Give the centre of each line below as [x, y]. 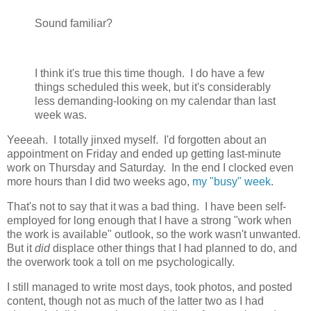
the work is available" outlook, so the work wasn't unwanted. [155, 234]
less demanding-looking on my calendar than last [155, 101]
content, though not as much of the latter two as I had [135, 301]
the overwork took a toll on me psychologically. [121, 262]
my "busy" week [232, 181]
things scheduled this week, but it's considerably [153, 87]
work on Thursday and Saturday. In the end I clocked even [150, 167]
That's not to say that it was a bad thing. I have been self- [146, 206]
